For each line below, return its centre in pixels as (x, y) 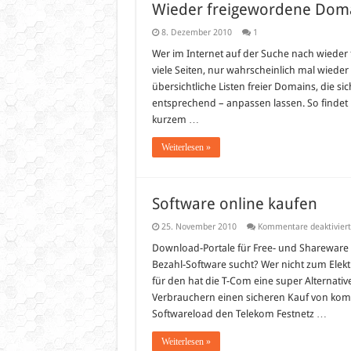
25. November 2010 (199, 227)
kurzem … (175, 119)
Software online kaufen (234, 204)
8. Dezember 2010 (196, 33)
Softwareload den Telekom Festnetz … (239, 314)
